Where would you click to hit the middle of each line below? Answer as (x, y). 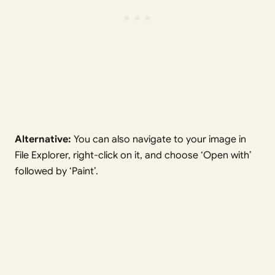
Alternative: (43, 139)
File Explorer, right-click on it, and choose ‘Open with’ (133, 155)
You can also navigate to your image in (159, 139)
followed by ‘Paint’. (56, 171)
